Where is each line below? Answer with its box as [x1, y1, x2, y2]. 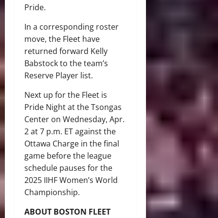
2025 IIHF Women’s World [24, 174, 118, 185]
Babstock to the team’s [24, 57, 108, 69]
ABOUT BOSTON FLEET [24, 206, 110, 217]
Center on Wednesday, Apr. [24, 113, 125, 125]
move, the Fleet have [24, 33, 100, 44]
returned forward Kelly [24, 45, 108, 56]
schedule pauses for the [24, 162, 112, 173]
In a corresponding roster [24, 21, 119, 32]
